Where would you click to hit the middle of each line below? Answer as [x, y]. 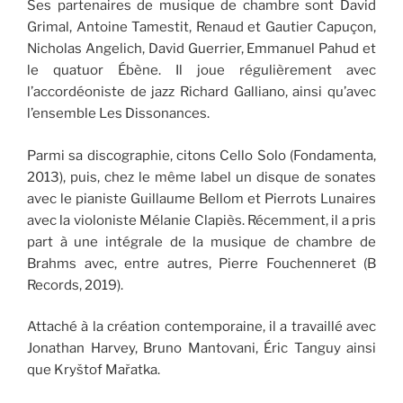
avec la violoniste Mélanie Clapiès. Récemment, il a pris [201, 220]
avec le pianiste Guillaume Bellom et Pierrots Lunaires [201, 198]
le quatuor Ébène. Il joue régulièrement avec [201, 71]
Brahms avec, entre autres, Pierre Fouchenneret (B [201, 263]
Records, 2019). [75, 285]
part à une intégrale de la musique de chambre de [201, 242]
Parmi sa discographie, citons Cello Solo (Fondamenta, [201, 155]
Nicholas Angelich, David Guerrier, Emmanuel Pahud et [201, 49]
